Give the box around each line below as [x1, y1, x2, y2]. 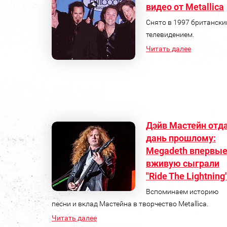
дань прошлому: [146, 132, 216, 143]
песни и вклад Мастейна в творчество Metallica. [52, 199, 208, 208]
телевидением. [146, 30, 194, 39]
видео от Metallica [146, 1, 224, 12]
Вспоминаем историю [146, 187, 218, 196]
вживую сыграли [146, 158, 219, 169]
